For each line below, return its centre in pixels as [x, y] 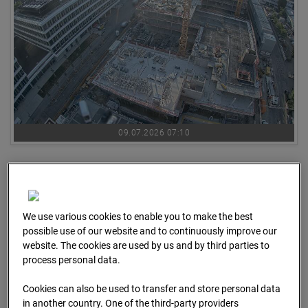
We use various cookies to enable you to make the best [138, 217]
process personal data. [72, 260]
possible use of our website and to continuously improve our [150, 231]
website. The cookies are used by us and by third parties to [146, 246]
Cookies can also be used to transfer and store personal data [152, 289]
